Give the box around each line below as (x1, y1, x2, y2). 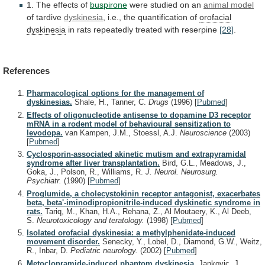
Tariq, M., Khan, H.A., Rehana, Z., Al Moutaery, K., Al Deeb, (43, 206, 251, 216)
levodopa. (27, 128, 63, 137)
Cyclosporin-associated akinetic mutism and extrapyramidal (27, 150, 246, 159)
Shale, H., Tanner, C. (72, 98, 148, 107)
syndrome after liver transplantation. (27, 159, 160, 168)
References (3, 65, 50, 76)
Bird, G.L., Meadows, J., (160, 159, 246, 168)
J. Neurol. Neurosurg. (146, 167, 218, 177)
